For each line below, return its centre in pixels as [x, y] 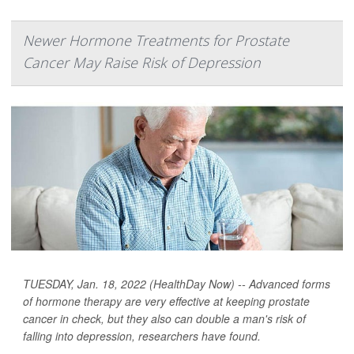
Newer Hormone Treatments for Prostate [156, 40]
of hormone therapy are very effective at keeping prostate [166, 301]
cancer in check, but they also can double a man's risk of [164, 318]
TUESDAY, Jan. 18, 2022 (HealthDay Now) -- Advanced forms [177, 284]
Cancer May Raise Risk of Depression [142, 62]
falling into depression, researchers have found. [142, 336]
